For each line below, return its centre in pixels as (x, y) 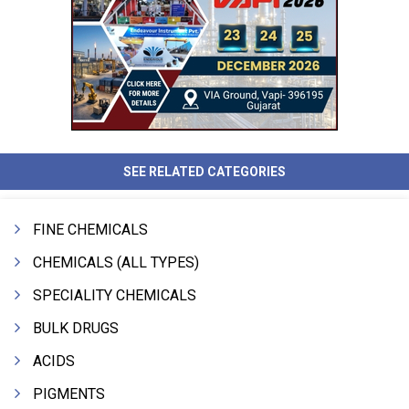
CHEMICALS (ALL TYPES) (116, 262)
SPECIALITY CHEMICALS (115, 295)
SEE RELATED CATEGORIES (204, 172)
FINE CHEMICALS (90, 230)
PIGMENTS (69, 394)
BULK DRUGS (76, 328)
